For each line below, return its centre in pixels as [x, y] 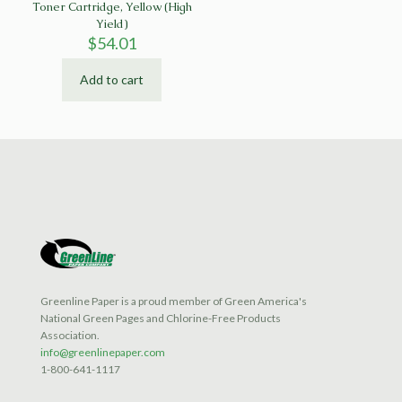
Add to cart [112, 79]
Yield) [112, 23]
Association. [70, 335]
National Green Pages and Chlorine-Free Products [161, 318]
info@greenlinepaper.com [103, 352]
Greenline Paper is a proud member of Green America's [174, 301]
